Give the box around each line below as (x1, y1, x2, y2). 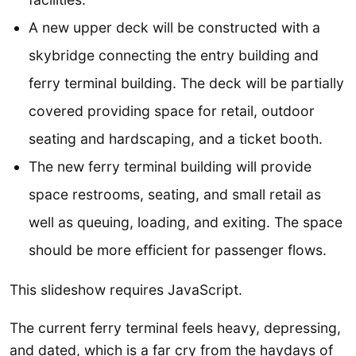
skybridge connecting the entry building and (29, 46, 319, 64)
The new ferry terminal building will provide (29, 157, 311, 175)
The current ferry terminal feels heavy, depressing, (10, 319, 341, 336)
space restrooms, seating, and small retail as (29, 185, 321, 203)
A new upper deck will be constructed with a (29, 18, 320, 36)
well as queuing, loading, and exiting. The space (29, 213, 342, 230)
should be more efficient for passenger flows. (29, 241, 327, 258)
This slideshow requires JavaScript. (10, 281, 242, 299)
